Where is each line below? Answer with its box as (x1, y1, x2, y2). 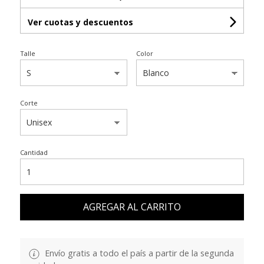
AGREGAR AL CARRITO (82, 200, 181, 214)
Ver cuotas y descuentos (27, 16, 133, 28)
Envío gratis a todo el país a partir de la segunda (42, 247, 234, 259)
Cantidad (19, 148, 48, 157)
